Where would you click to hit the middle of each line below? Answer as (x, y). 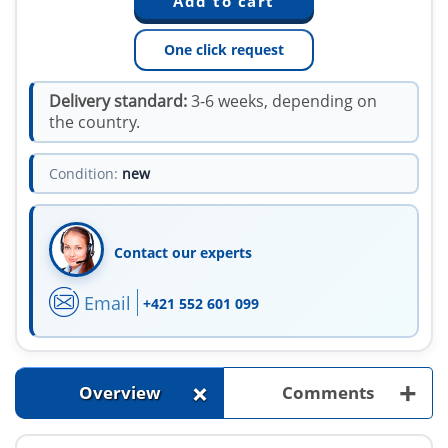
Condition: (83, 174)
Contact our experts (183, 253)
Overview (119, 393)
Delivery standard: (118, 101)
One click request (224, 50)
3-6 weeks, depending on (282, 101)
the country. (94, 122)
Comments (328, 393)
